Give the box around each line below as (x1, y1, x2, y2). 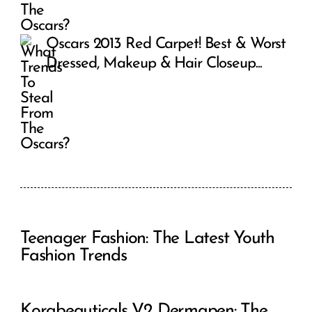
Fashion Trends (20, 247, 127, 265)
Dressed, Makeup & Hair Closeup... (46, 56, 262, 72)
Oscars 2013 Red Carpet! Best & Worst (46, 36, 286, 53)
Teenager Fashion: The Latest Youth (20, 230, 274, 248)
